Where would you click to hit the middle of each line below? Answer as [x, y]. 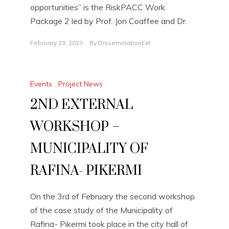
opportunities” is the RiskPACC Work [98, 7]
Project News [81, 84]
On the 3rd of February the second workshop [112, 197]
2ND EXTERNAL [82, 105]
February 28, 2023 [56, 42]
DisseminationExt [124, 42]
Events [41, 84]
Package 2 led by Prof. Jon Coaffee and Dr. [109, 21]
